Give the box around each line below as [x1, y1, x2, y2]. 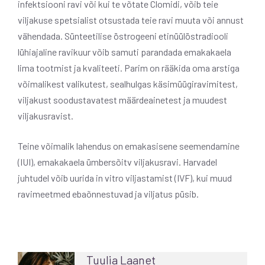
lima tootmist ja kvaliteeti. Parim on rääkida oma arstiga [18, 62, 240, 73]
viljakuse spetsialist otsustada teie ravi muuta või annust [18, 14, 244, 25]
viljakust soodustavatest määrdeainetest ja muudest [18, 93, 227, 105]
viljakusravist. [18, 109, 73, 121]
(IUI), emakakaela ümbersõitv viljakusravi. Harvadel [18, 156, 217, 167]
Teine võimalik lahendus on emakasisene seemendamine [18, 140, 240, 151]
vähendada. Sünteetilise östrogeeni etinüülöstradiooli [18, 30, 228, 41]
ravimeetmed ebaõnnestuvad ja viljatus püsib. [18, 188, 199, 199]
